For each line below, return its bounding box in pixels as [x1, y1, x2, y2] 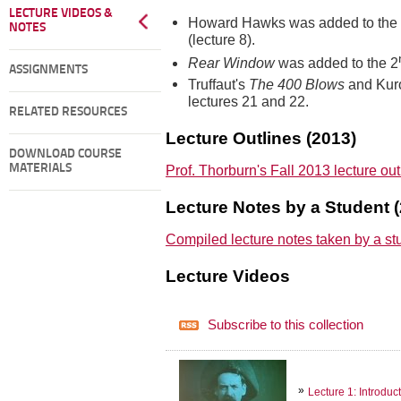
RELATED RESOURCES [9, 106, 127, 119]
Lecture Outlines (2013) [166, 127, 356, 148]
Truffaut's [188, 75, 249, 92]
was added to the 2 [275, 55, 398, 72]
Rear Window [188, 55, 275, 72]
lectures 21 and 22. [188, 92, 309, 109]
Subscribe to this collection [208, 317, 363, 332]
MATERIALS [9, 162, 72, 175]
